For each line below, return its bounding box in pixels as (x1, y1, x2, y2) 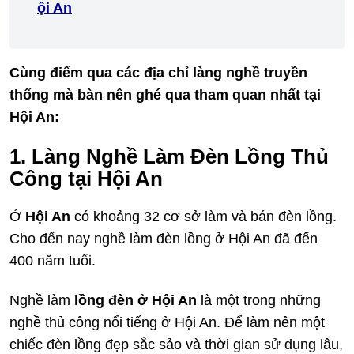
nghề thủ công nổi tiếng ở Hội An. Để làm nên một (9, 314, 325, 330)
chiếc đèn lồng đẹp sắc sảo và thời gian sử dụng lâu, (9, 337, 343, 352)
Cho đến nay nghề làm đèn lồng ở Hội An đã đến (9, 231, 318, 247)
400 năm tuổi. (9, 253, 96, 269)
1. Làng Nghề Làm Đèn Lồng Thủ (9, 145, 329, 168)
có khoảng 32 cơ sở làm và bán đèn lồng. (70, 209, 337, 224)
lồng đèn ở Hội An (74, 292, 197, 308)
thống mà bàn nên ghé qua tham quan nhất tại (9, 87, 321, 103)
